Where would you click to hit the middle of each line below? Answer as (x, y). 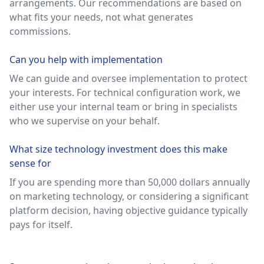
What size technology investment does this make (118, 149)
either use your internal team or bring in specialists (123, 107)
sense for (30, 163)
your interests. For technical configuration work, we (125, 93)
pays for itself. (41, 225)
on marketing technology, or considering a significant (129, 196)
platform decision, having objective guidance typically (128, 210)
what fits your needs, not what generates (101, 17)
